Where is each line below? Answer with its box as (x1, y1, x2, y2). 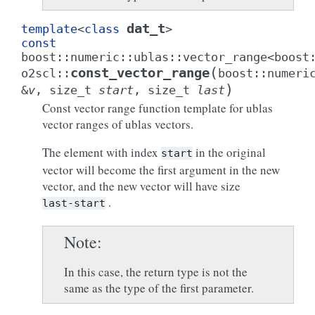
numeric (70, 50, 120, 64)
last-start (42, 197, 105, 210)
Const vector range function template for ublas (42, 100, 273, 116)
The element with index (42, 144, 161, 160)
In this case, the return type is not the (64, 264, 247, 280)
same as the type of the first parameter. (64, 280, 254, 296)
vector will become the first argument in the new (42, 162, 280, 178)
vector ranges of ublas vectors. (42, 116, 193, 132)
